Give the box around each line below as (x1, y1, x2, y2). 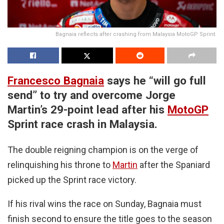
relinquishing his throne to (7, 159, 112, 170)
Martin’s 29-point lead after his (7, 102, 167, 116)
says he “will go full (104, 73, 206, 87)
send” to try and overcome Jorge (7, 88, 175, 101)
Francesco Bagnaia (7, 73, 104, 87)
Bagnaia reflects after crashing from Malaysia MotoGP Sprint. (55, 30, 216, 37)
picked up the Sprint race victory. (7, 174, 136, 185)
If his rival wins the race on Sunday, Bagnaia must (7, 198, 201, 209)
